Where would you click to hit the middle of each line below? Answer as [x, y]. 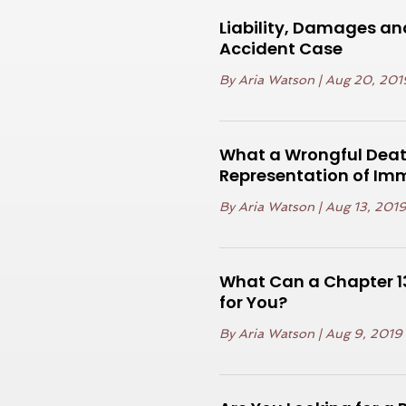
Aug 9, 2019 [364, 334]
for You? [254, 303]
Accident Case [281, 49]
